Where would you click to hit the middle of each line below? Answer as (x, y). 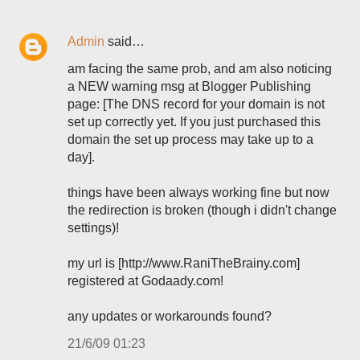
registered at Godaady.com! (145, 281)
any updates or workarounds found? (170, 316)
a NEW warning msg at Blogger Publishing (189, 86)
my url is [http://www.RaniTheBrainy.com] (184, 263)
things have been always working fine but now (198, 192)
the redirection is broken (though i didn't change (202, 210)
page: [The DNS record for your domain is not (196, 104)
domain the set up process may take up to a (190, 139)
